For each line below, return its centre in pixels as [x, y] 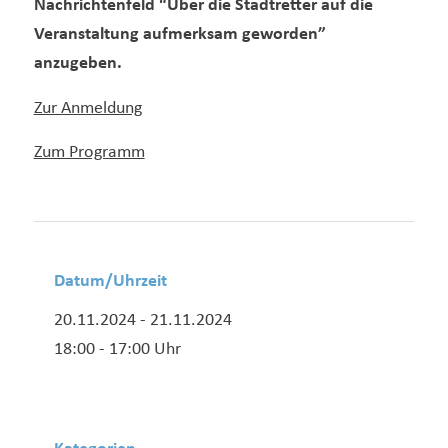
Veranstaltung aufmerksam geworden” [179, 35]
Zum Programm [89, 152]
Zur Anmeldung [87, 108]
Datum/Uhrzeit [110, 282]
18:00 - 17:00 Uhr [117, 350]
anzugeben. [77, 64]
